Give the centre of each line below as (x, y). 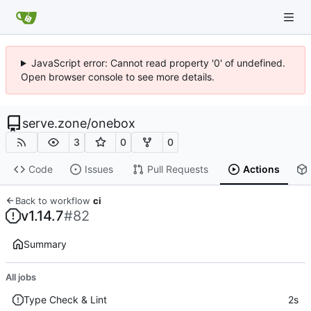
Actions (261, 169)
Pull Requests (177, 169)
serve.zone (54, 123)
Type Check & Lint (65, 299)
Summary (45, 244)
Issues (99, 169)
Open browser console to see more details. (118, 77)
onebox (113, 123)
